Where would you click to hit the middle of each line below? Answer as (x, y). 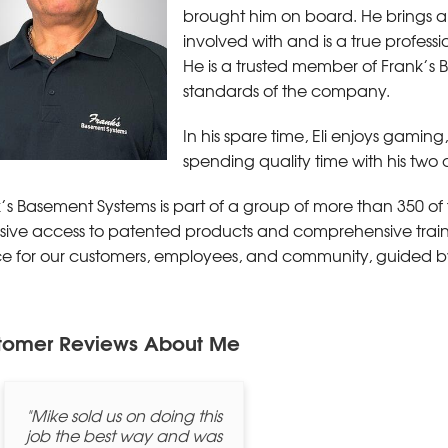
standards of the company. (286, 89)
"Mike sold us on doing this (124, 414)
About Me (192, 341)
